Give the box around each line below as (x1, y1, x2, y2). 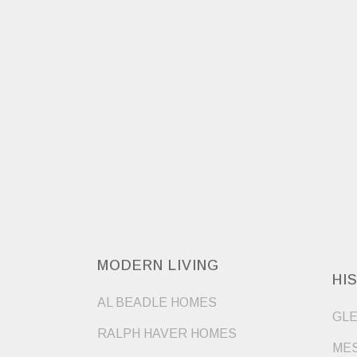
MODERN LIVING (97, 257, 219, 273)
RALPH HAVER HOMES (97, 326, 237, 340)
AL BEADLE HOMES (97, 295, 217, 309)
